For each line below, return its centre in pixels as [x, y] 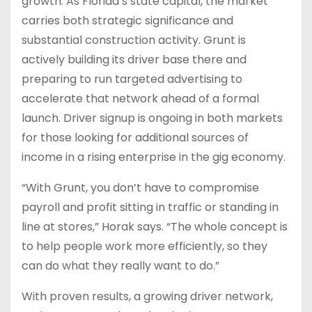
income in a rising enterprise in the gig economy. [154, 157]
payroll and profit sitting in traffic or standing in [150, 207]
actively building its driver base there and [134, 59]
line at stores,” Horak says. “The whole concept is [155, 226]
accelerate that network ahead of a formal [140, 98]
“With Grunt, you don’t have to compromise [140, 187]
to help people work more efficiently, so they [145, 246]
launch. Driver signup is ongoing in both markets [152, 118]
